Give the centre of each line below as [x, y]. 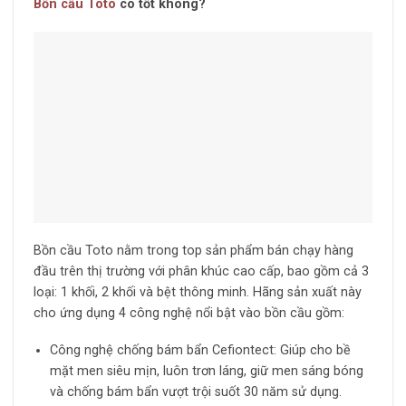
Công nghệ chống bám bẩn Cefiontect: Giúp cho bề [201, 351]
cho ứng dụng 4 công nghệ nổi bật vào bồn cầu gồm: [188, 313]
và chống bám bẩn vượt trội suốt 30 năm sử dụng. [196, 392]
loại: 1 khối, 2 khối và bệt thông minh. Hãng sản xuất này [197, 292]
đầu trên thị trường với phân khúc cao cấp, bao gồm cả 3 [201, 271]
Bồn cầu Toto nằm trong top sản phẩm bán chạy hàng [193, 250]
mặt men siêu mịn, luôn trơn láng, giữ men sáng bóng [207, 372]
